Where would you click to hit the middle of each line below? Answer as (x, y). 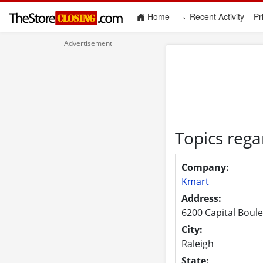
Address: (201, 198)
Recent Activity (216, 17)
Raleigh (197, 243)
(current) (185, 16)
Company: (205, 167)
